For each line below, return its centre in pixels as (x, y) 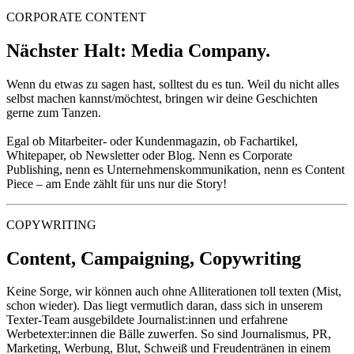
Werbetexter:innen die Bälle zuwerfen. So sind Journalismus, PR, (169, 334)
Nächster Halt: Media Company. (138, 50)
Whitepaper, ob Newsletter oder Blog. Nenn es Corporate (149, 155)
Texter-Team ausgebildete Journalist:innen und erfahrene (147, 320)
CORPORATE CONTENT (76, 17)
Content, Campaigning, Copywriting (154, 258)
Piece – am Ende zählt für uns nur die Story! (117, 183)
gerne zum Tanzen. (54, 112)
